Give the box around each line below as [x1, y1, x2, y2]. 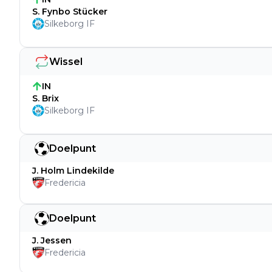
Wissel [49, 55, 83, 67]
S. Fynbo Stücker [32, 6, 107, 17]
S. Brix [32, 93, 59, 104]
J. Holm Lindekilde [32, 165, 114, 176]
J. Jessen [32, 235, 72, 246]
